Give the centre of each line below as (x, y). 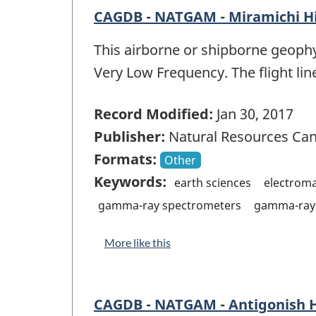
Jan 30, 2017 (253, 114)
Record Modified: (153, 114)
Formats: (125, 159)
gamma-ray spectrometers (170, 205)
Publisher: (129, 136)
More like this (138, 242)
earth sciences (213, 182)
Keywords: (130, 181)
